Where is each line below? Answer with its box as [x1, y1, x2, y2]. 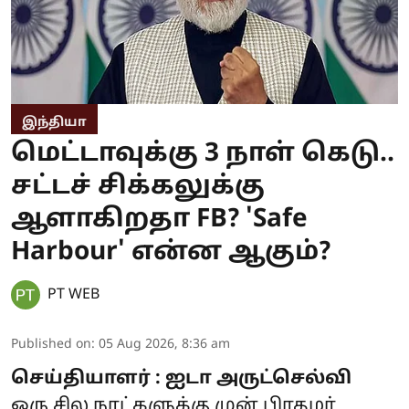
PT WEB [47, 286, 100, 305]
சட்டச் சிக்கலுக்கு [11, 172, 265, 204]
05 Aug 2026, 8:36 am [99, 337, 230, 353]
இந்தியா [22, 115, 87, 131]
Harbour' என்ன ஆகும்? [11, 237, 330, 269]
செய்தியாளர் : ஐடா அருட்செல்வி [11, 368, 351, 391]
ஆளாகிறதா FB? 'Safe [11, 204, 308, 236]
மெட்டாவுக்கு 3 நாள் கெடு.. [11, 139, 394, 171]
